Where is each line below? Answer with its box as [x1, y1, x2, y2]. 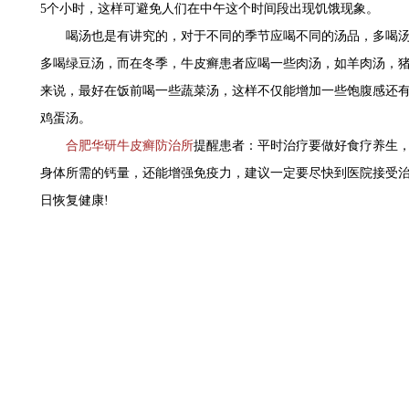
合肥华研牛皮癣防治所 [66, 139, 194, 152]
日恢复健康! [40, 194, 109, 207]
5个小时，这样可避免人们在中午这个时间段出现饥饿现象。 [40, 2, 379, 16]
